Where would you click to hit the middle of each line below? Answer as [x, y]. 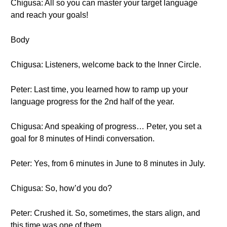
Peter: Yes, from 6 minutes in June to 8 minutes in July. [108, 163]
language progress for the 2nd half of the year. [92, 102]
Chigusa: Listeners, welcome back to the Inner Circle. [106, 65]
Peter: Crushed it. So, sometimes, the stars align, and [105, 213]
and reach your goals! [49, 15]
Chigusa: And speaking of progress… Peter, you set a [106, 126]
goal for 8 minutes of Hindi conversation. [83, 139]
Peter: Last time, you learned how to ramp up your [99, 89]
